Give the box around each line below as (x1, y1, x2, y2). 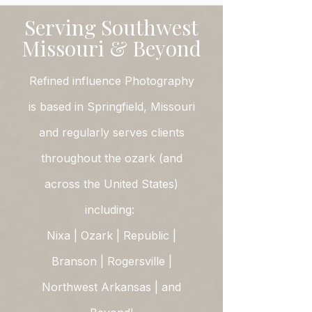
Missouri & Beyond (22, 34, 201, 62)
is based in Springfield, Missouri (28, 100, 195, 114)
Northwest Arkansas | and (42, 280, 181, 294)
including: (85, 203, 138, 217)
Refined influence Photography (29, 74, 194, 88)
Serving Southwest (24, 13, 198, 41)
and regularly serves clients (38, 125, 185, 139)
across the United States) (45, 177, 178, 191)
